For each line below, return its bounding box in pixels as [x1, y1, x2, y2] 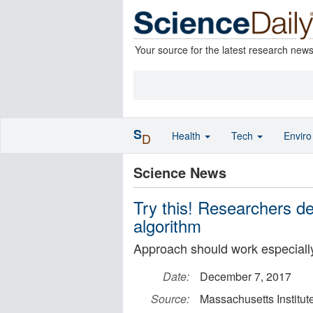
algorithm [133, 213, 201, 238]
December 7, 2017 [200, 268, 291, 284]
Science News [133, 162, 226, 182]
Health [172, 129, 203, 143]
